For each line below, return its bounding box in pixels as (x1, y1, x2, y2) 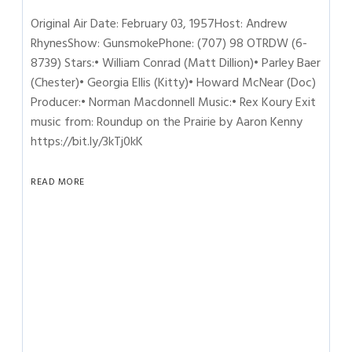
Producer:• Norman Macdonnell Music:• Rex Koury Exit (31, 92, 317, 112)
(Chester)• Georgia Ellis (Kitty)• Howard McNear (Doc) (31, 72, 317, 93)
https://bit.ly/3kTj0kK (31, 131, 144, 152)
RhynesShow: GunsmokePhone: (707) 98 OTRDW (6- (31, 33, 308, 53)
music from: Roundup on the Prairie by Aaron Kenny (31, 112, 303, 132)
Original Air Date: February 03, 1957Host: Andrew (31, 13, 288, 34)
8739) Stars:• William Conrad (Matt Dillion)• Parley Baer (31, 53, 321, 73)
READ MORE (31, 174, 85, 189)
